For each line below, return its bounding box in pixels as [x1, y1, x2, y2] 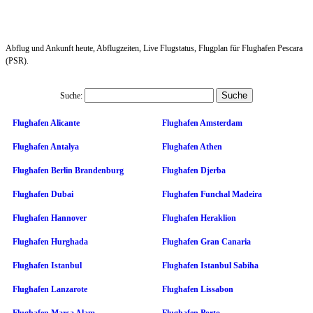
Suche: [60, 90, 82, 101]
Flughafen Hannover [13, 212, 87, 223]
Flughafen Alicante [13, 117, 80, 128]
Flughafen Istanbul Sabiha [162, 260, 259, 270]
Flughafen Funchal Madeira [162, 189, 262, 199]
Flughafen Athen [162, 141, 222, 152]
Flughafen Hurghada [13, 236, 88, 247]
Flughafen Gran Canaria [162, 236, 251, 247]
